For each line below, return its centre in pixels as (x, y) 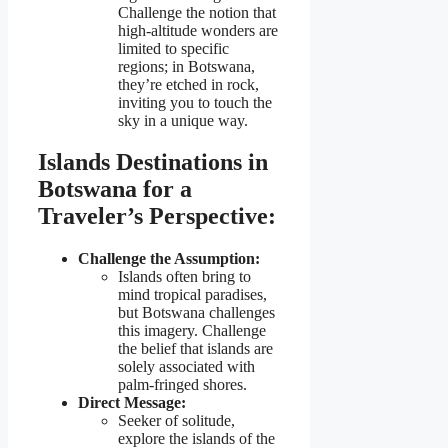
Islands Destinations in (153, 162)
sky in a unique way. (183, 120)
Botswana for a (115, 189)
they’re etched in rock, (188, 84)
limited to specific (173, 48)
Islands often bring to (184, 277)
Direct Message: (132, 403)
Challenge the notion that (197, 12)
